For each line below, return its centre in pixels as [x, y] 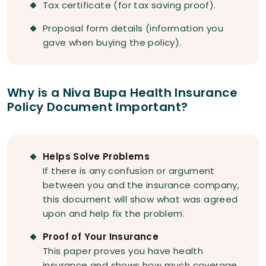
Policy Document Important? [98, 107]
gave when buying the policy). [112, 43]
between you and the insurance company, [141, 185]
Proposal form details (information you [133, 28]
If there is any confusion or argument [129, 171]
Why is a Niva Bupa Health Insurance [122, 93]
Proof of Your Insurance [101, 237]
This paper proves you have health [123, 251]
